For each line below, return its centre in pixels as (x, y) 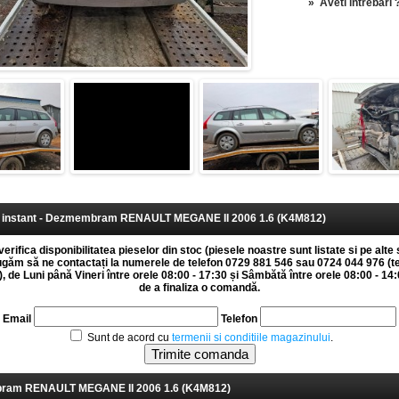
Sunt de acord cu (128, 338)
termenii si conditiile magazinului (251, 338)
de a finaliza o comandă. (199, 288)
